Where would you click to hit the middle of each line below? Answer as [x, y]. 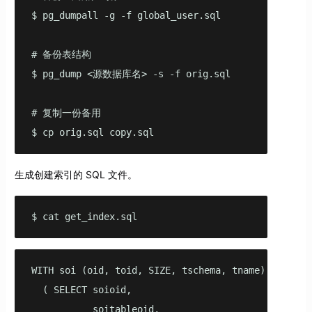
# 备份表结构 [61, 55]
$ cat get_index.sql [87, 217]
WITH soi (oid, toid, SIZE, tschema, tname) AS [156, 271]
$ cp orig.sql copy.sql [159, 133]
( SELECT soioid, [81, 290]
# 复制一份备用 [66, 113]
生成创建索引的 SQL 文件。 [76, 175]
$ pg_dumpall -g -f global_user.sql [126, 16]
